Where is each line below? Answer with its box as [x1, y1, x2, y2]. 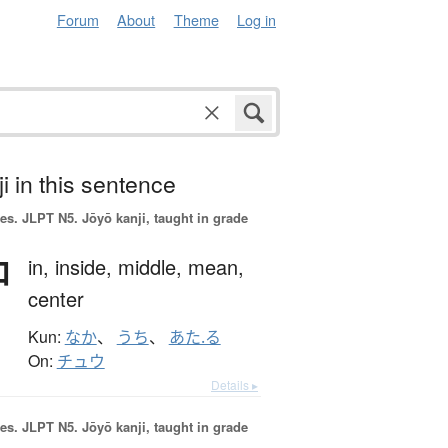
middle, [117, 252, 188, 282]
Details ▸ [211, 376, 258, 394]
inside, [54, 252, 118, 282]
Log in [237, 9, 276, 30]
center [27, 284, 84, 314]
